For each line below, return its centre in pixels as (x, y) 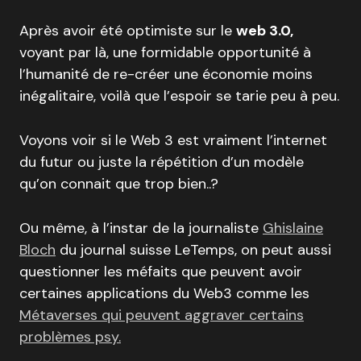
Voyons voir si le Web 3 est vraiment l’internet (173, 140)
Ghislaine (293, 228)
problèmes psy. (70, 337)
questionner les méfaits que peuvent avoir (161, 272)
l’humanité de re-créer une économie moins (166, 74)
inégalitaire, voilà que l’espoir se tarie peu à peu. (179, 96)
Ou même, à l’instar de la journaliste (141, 228)
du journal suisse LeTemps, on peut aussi (193, 250)
